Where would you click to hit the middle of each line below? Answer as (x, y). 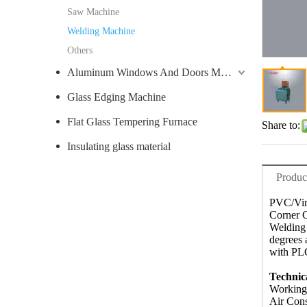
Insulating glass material (119, 146)
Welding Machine (101, 31)
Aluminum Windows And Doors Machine (226, 72)
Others (80, 50)
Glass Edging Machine (116, 97)
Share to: (281, 125)
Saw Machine (93, 12)
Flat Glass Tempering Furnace (132, 122)
